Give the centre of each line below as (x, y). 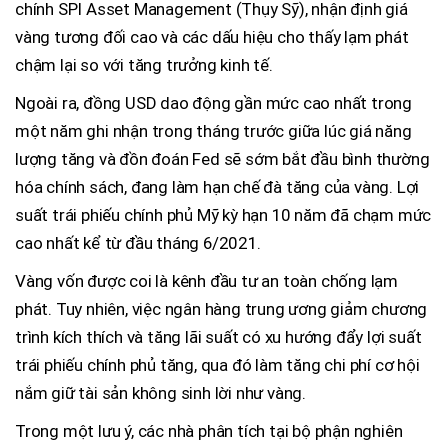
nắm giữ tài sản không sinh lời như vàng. (161, 393)
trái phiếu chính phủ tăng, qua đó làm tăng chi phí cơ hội (217, 365)
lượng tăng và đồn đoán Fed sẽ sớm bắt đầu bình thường (222, 159)
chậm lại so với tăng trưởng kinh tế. (144, 65)
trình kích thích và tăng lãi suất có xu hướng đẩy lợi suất (218, 337)
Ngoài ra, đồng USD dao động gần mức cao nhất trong (213, 103)
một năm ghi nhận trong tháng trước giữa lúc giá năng (213, 131)
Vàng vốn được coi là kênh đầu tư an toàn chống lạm (206, 281)
